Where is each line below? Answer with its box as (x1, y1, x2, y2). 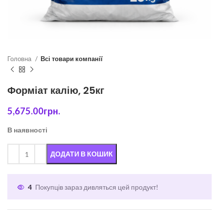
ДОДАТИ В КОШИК (50, 150, 113, 158)
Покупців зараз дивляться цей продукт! (35, 183, 158, 192)
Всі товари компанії (41, 55, 103, 63)
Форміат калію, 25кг (7, 84, 104, 97)
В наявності (7, 126, 47, 134)
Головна (7, 55, 33, 63)
